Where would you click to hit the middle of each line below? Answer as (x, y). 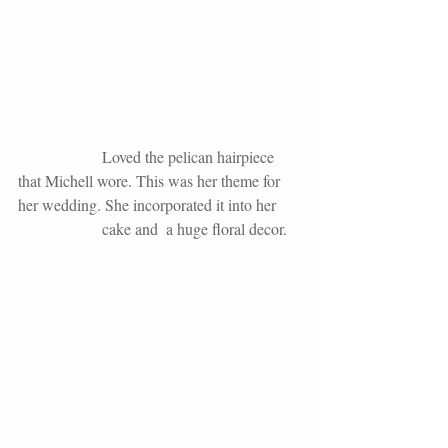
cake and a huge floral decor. (194, 229)
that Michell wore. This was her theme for (151, 181)
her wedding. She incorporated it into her (147, 205)
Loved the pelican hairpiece (60, 157)
